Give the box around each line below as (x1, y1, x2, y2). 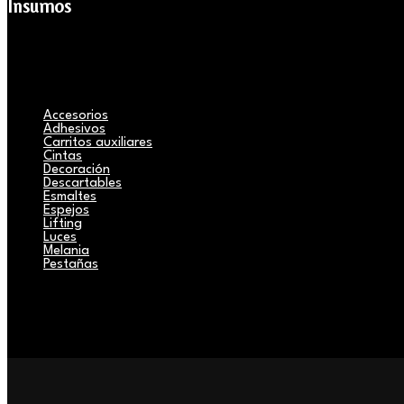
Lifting (43, 216, 82, 231)
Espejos (43, 203, 89, 217)
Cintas (43, 149, 82, 163)
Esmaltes (43, 189, 96, 204)
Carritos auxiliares (43, 135, 152, 150)
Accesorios (43, 108, 108, 123)
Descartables (43, 176, 122, 190)
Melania (43, 243, 89, 258)
